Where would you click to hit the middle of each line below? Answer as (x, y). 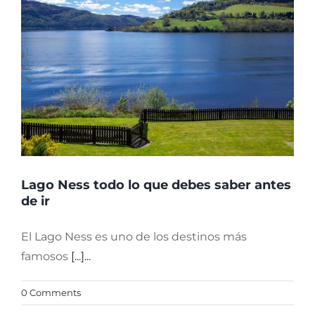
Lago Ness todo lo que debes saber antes (156, 185)
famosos (46, 256)
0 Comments (51, 292)
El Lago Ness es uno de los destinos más (134, 236)
